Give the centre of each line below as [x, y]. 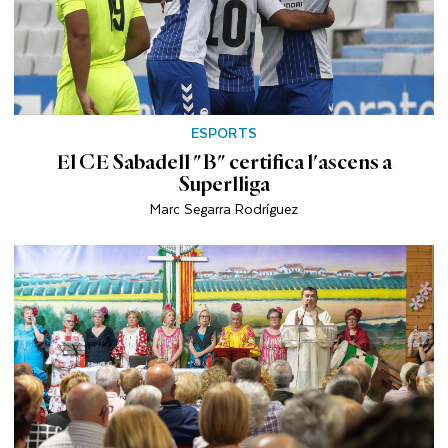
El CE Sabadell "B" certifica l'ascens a [224, 161]
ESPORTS [224, 132]
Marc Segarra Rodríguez [224, 208]
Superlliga [224, 183]
